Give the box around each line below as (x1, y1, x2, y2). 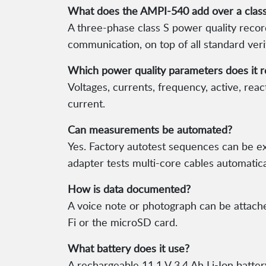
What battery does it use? (68, 241, 189, 256)
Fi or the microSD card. (68, 215, 178, 230)
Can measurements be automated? (68, 122, 232, 137)
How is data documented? (68, 182, 191, 197)
